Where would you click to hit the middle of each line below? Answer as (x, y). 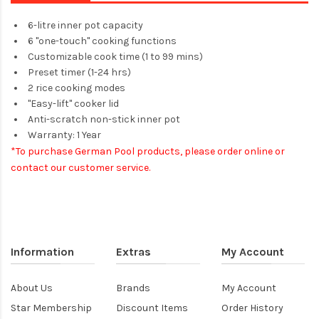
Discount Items (152, 308)
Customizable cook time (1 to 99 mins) (115, 56)
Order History (252, 308)
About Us (32, 288)
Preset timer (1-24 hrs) (79, 72)
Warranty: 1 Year (64, 135)
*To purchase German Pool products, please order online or (148, 151)
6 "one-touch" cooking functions (102, 41)
